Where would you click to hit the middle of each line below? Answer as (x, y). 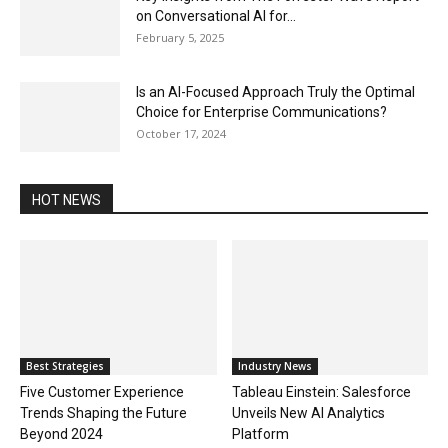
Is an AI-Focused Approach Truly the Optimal (275, 92)
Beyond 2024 (61, 434)
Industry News (274, 366)
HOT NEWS (66, 200)
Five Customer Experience (102, 392)
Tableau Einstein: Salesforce (321, 392)
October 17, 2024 (181, 134)
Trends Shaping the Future (103, 413)
